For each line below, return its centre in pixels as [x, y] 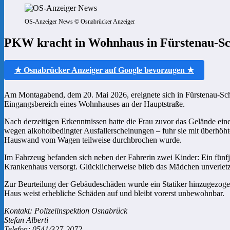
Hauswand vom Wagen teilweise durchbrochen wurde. [93, 140]
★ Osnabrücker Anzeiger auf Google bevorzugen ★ [104, 70]
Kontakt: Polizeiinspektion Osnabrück [66, 210]
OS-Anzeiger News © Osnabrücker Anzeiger [80, 22]
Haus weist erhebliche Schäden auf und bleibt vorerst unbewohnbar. [114, 193]
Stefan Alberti [26, 220]
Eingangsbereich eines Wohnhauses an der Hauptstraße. [94, 104]
